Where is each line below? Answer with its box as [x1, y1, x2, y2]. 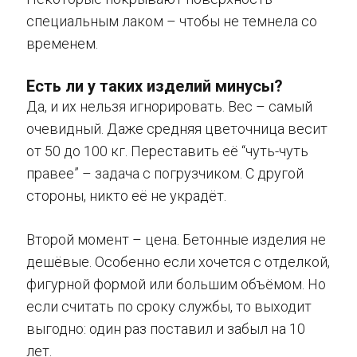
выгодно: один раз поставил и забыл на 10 [26, 320, 305, 337]
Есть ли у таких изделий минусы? [26, 76, 283, 96]
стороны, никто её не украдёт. [26, 186, 226, 204]
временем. [26, 34, 98, 52]
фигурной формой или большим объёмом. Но [26, 275, 326, 292]
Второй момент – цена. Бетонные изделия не [26, 230, 326, 248]
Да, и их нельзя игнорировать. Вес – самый [26, 97, 312, 115]
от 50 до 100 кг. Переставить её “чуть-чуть [26, 142, 308, 159]
